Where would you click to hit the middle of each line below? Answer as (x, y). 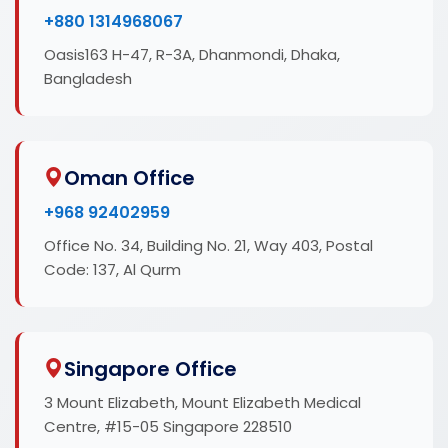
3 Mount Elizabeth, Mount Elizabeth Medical (202, 402)
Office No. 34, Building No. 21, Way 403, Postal (208, 245)
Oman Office (129, 177)
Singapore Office (150, 368)
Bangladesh (88, 78)
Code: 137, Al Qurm (112, 269)
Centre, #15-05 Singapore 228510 (168, 426)
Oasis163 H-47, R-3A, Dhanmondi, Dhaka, (192, 54)
